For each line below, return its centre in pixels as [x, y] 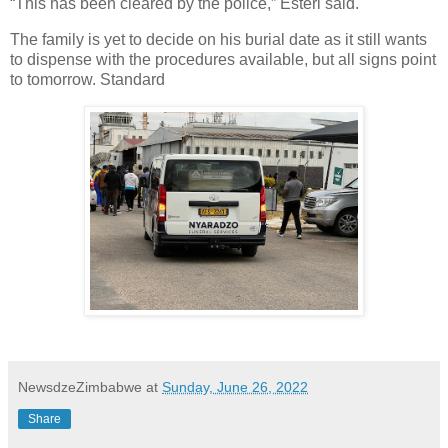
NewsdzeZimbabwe [80, 386]
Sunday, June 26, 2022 [235, 386]
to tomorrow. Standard [87, 79]
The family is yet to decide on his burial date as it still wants [218, 39]
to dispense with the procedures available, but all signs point [223, 59]
